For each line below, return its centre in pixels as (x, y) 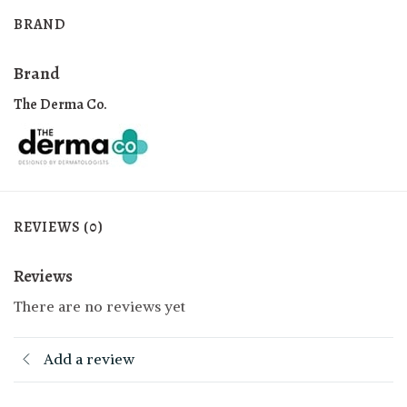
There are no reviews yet (99, 307)
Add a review (89, 359)
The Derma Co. (60, 104)
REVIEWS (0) (59, 227)
